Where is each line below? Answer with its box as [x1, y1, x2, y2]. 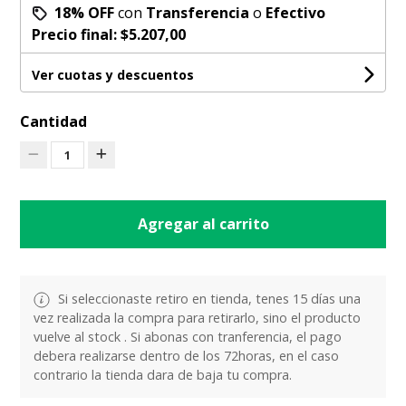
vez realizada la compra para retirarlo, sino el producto [34, 308, 362, 326]
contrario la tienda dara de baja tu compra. [34, 365, 293, 383]
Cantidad [20, 111, 88, 131]
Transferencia [146, 2, 250, 23]
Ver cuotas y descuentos [32, 65, 195, 83]
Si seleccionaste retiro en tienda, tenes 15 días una [54, 289, 362, 307]
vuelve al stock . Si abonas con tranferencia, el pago [34, 327, 343, 345]
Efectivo [266, 2, 326, 23]
